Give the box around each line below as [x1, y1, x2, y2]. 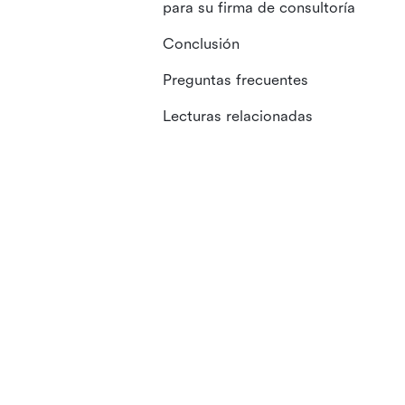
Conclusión [163, 35, 240, 52]
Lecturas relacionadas [163, 108, 313, 125]
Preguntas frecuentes [163, 71, 308, 89]
